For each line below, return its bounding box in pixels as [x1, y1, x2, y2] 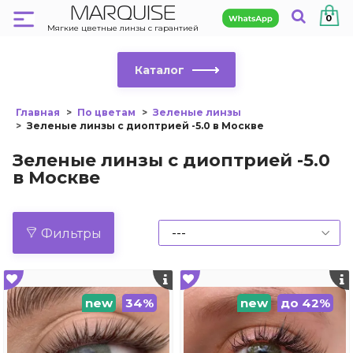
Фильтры [41, 225, 102, 241]
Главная [16, 106, 60, 119]
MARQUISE [70, 6, 176, 23]
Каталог [134, 63, 184, 78]
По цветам [77, 106, 136, 119]
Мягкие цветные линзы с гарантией [47, 23, 199, 33]
